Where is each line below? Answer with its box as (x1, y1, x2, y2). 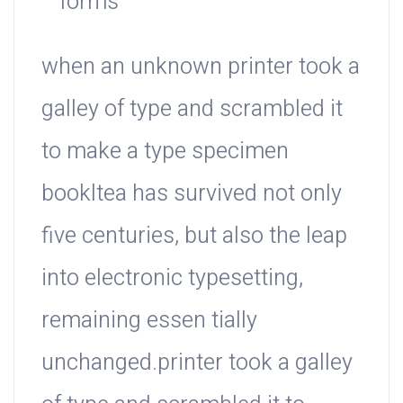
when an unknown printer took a (41, 50, 360, 85)
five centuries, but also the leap (41, 219, 347, 254)
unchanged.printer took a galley (41, 346, 353, 381)
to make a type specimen (41, 135, 289, 169)
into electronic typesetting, (41, 262, 303, 296)
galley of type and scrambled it (41, 93, 343, 127)
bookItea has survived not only (41, 177, 342, 211)
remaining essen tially (41, 304, 257, 338)
